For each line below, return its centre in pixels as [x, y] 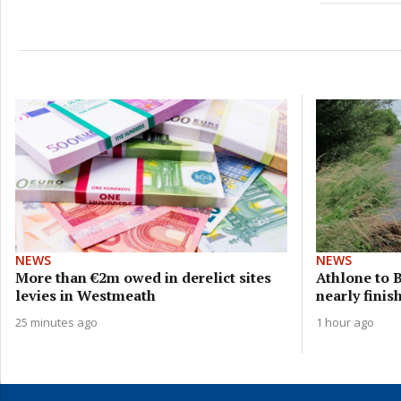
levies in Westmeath [85, 295]
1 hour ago [345, 322]
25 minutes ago [56, 322]
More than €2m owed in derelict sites [143, 277]
